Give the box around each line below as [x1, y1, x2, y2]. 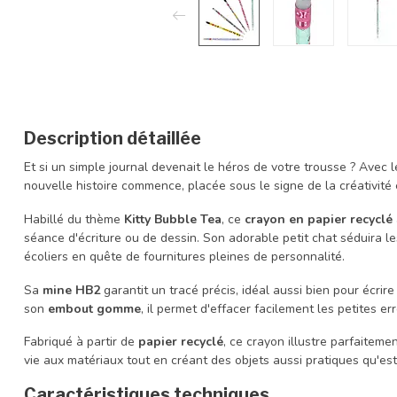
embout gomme [48, 300, 141, 317]
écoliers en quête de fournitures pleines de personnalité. [24, 247, 345, 265]
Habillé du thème [24, 210, 124, 228]
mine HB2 [43, 281, 100, 299]
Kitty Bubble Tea [124, 210, 222, 228]
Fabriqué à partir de [24, 333, 138, 351]
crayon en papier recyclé [245, 210, 393, 228]
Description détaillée [24, 128, 201, 149]
